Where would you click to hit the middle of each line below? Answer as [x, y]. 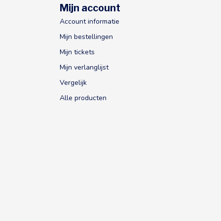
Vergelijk [73, 82]
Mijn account [90, 8]
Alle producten [83, 98]
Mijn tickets [77, 52]
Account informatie [90, 21]
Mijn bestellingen [86, 37]
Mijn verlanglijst [84, 67]
